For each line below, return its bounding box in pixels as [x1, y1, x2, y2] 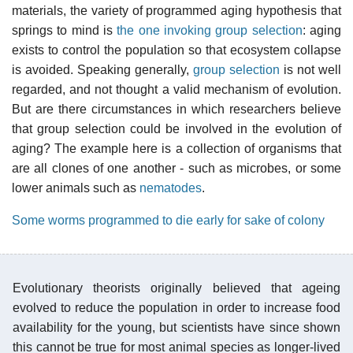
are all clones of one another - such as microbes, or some [12, 161, 341, 175]
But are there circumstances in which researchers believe [12, 102, 341, 116]
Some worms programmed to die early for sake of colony [12, 213, 325, 227]
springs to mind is [12, 23, 117, 37]
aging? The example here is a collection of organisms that [12, 141, 341, 155]
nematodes [139, 180, 202, 195]
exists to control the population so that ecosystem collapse [12, 43, 341, 57]
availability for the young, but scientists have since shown [13, 320, 340, 334]
